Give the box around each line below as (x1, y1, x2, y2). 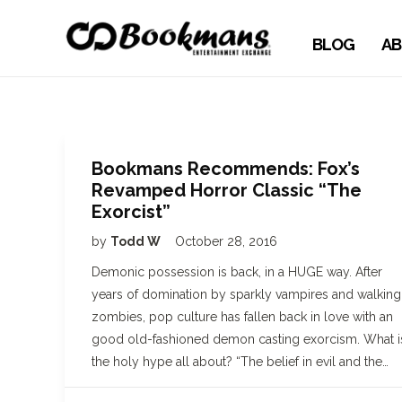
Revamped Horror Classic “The (92, 179, 362, 201)
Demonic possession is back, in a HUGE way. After (92, 265, 382, 279)
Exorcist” (92, 201, 170, 223)
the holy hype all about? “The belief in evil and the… (92, 354, 389, 369)
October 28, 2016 (175, 234, 277, 249)
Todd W (110, 234, 163, 249)
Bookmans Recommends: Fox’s (92, 158, 360, 179)
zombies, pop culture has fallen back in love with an (92, 310, 393, 324)
